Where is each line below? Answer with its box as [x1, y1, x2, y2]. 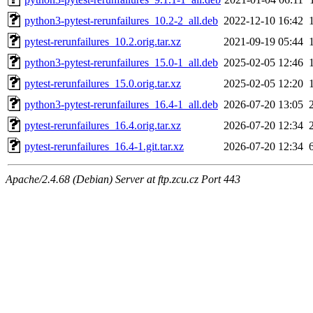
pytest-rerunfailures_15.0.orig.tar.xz [24, 77, 181, 89]
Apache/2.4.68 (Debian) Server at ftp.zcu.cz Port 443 [6, 173, 240, 185]
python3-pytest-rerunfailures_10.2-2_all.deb [24, 14, 218, 27]
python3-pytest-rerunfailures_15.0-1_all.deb [24, 56, 218, 68]
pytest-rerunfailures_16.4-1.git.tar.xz [24, 140, 184, 152]
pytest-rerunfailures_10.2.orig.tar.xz [24, 35, 181, 48]
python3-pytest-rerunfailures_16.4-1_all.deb [24, 98, 218, 110]
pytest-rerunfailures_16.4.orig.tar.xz [24, 119, 181, 131]
